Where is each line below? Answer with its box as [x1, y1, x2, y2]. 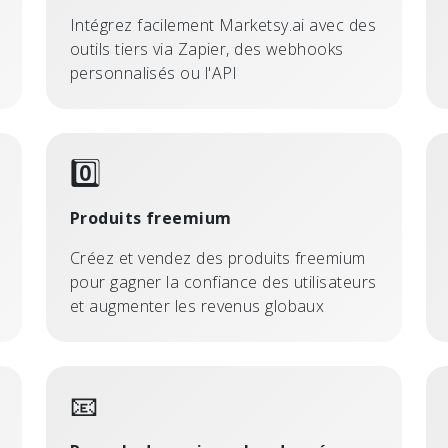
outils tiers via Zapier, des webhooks [70, 38, 344, 60]
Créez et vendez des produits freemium [70, 247, 366, 269]
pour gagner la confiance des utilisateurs [70, 271, 377, 293]
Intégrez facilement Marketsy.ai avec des [70, 14, 376, 36]
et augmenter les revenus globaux [70, 295, 325, 317]
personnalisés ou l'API [70, 62, 238, 84]
